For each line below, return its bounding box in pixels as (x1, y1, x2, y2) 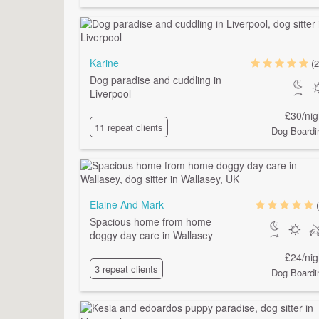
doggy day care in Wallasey (90, 228, 214, 243)
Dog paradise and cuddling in (90, 73, 222, 88)
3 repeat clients (95, 261, 159, 276)
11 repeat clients (95, 120, 164, 134)
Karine (90, 56, 120, 70)
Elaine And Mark (90, 197, 164, 212)
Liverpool (90, 86, 132, 101)
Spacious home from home (90, 214, 212, 229)
